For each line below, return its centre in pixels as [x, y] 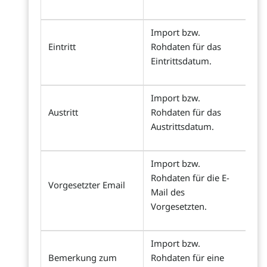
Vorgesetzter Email [87, 185]
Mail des [168, 192]
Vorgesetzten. [179, 207]
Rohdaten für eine [187, 258]
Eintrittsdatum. [181, 61]
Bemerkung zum [83, 258]
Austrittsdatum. [182, 127]
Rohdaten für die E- [190, 178]
